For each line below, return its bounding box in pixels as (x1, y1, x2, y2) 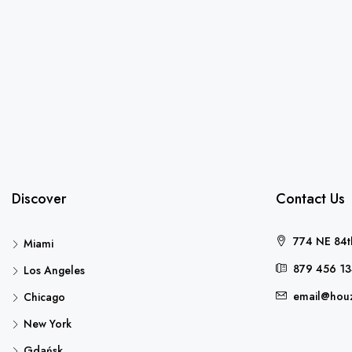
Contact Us (276, 189, 345, 209)
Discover (12, 189, 66, 209)
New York (24, 316, 71, 332)
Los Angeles (24, 262, 85, 278)
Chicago (24, 289, 65, 305)
